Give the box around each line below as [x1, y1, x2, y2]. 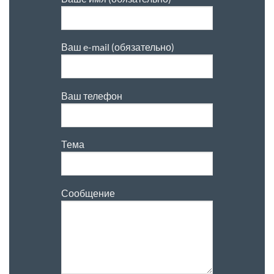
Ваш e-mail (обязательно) [61, 41, 174, 53]
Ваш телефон [61, 89, 122, 102]
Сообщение [61, 187, 115, 199]
